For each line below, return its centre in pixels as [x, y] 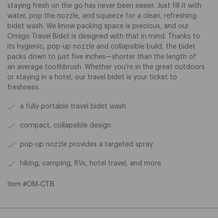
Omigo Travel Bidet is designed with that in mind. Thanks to [104, 36]
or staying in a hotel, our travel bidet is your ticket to [92, 77]
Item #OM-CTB [31, 183]
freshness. [24, 87]
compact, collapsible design [65, 125]
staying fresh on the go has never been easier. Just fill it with [104, 6]
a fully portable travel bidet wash [73, 106]
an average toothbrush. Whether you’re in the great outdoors [106, 67]
